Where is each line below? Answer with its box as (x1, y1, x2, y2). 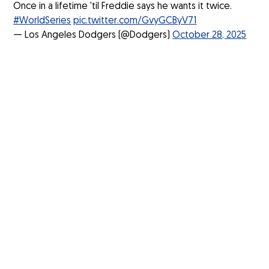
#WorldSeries (13, 16, 71, 26)
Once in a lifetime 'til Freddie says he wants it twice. (13, 2, 232, 12)
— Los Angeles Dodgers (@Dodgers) (13, 31, 173, 41)
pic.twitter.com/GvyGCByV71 (73, 16, 197, 26)
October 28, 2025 (172, 31, 247, 41)
